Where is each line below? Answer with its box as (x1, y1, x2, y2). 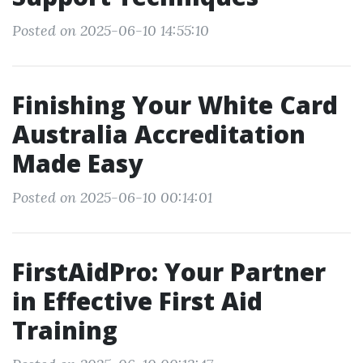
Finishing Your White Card (12, 88, 338, 122)
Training (12, 314, 117, 347)
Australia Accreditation (12, 117, 305, 151)
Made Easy (12, 147, 143, 180)
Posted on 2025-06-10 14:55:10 (12, 21, 209, 40)
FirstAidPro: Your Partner (12, 255, 326, 288)
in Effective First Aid (12, 284, 263, 318)
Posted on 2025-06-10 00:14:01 (12, 188, 212, 207)
